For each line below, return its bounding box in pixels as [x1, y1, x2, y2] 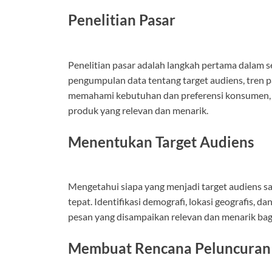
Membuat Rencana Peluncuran [68, 239, 271, 257]
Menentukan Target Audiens [68, 132, 254, 151]
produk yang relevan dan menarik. [68, 104, 208, 116]
